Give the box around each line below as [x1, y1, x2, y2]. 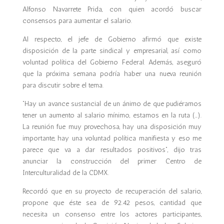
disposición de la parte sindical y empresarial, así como [22, 46, 202, 55]
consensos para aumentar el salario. [22, 16, 132, 25]
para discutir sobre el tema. [22, 81, 103, 89]
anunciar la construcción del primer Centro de [22, 157, 202, 165]
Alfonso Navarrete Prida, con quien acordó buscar [22, 5, 202, 13]
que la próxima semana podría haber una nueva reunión [22, 69, 202, 78]
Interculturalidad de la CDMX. [22, 168, 109, 177]
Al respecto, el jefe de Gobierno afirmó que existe [22, 35, 202, 43]
